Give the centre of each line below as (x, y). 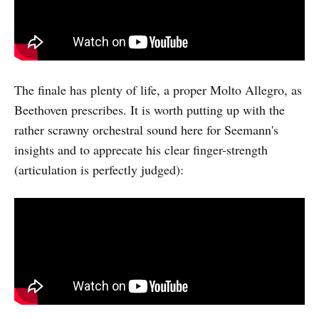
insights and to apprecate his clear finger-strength (141, 149)
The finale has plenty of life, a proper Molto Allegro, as (158, 89)
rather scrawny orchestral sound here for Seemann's (146, 129)
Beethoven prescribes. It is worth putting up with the (150, 109)
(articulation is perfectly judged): (99, 169)
